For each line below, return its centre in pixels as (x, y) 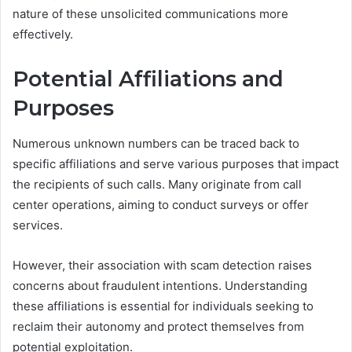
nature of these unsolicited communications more (150, 14)
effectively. (43, 35)
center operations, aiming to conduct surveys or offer (161, 204)
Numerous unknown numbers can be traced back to (156, 143)
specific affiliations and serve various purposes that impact (176, 163)
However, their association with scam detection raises (162, 265)
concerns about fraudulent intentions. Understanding (160, 285)
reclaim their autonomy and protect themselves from (158, 326)
